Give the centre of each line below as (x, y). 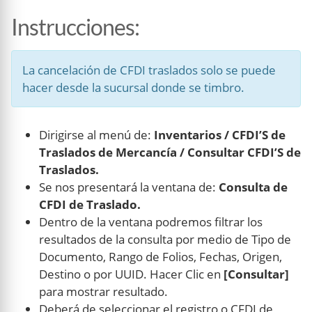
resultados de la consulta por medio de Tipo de (165, 240)
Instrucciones (73, 27)
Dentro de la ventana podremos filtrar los (151, 222)
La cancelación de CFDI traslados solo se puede (149, 70)
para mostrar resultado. (103, 292)
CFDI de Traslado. (90, 205)
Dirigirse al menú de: (96, 135)
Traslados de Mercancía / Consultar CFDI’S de (170, 153)
